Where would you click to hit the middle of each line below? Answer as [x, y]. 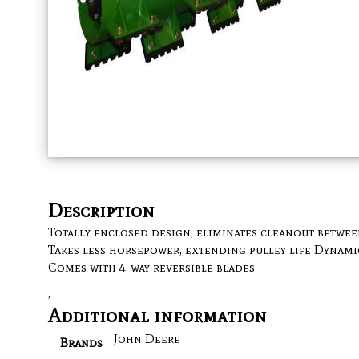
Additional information [158, 315]
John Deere [147, 338]
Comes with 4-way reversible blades [152, 267]
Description [102, 210]
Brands [81, 342]
